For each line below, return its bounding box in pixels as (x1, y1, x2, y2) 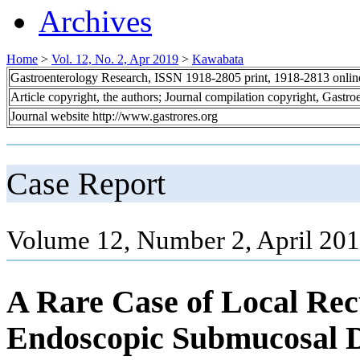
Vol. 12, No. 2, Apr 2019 (51, 51, 178, 66)
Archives (39, 3, 152, 39)
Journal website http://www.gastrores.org (10, 108, 218, 123)
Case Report (6, 165, 166, 202)
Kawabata (192, 51, 243, 66)
